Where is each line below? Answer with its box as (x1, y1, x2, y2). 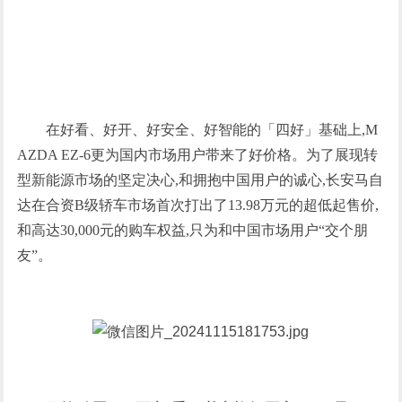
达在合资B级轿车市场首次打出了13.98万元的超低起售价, (17, 197, 380, 213)
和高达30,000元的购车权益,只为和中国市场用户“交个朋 (17, 223, 369, 238)
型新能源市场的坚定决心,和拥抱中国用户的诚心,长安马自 (17, 172, 384, 188)
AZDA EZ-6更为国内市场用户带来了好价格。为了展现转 (17, 147, 379, 162)
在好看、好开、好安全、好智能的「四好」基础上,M (46, 122, 379, 137)
